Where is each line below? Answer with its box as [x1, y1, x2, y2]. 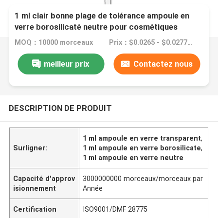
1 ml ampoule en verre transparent [83, 134, 201, 142]
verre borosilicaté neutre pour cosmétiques [15, 22, 178, 32]
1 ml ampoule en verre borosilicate [83, 144, 201, 152]
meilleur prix [44, 58, 90, 69]
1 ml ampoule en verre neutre [83, 153, 184, 162]
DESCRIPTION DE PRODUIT [8, 103, 112, 113]
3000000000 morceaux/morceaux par [83, 174, 203, 182]
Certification [13, 205, 57, 213]
